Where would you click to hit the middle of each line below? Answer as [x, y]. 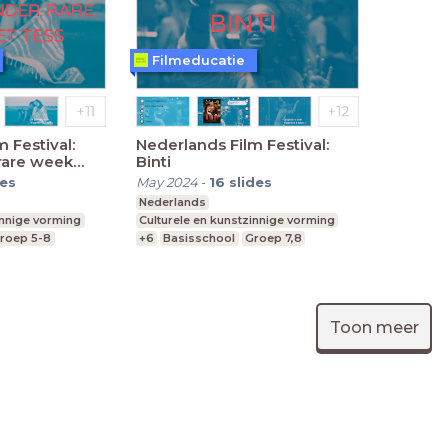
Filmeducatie [198, 59]
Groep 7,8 [273, 238]
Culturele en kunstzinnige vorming [236, 220]
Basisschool [199, 238]
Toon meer [374, 327]
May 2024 [166, 182]
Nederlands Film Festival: [232, 145]
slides [250, 182]
